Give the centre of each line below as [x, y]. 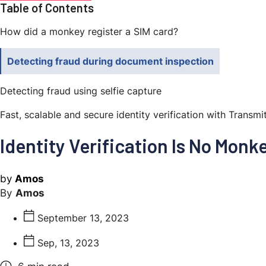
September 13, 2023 [83, 218]
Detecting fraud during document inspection [110, 61]
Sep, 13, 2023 [68, 243]
